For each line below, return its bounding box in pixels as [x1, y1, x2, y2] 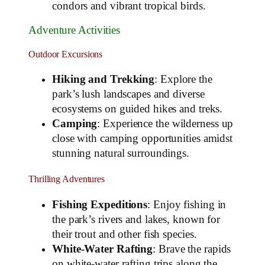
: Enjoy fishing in [147, 198, 227, 211]
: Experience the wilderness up [97, 118, 234, 130]
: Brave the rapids [153, 243, 231, 255]
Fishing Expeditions [52, 198, 148, 211]
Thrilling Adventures [28, 174, 105, 185]
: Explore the [154, 73, 212, 86]
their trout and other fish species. [52, 228, 197, 240]
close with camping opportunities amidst [52, 132, 233, 145]
